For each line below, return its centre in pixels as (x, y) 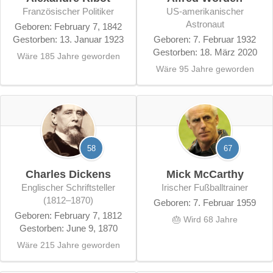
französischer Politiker (71, 11)
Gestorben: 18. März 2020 (205, 52)
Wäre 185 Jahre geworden (68, 56)
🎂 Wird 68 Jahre (205, 219)
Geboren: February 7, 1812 (68, 215)
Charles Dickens (68, 174)
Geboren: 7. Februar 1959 (205, 202)
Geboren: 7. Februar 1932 (205, 39)
